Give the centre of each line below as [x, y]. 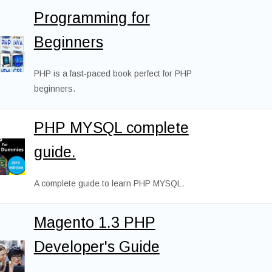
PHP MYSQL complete [111, 128]
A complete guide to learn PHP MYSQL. [109, 184]
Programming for [92, 18]
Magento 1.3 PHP [94, 223]
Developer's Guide [97, 247]
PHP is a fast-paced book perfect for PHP [113, 74]
